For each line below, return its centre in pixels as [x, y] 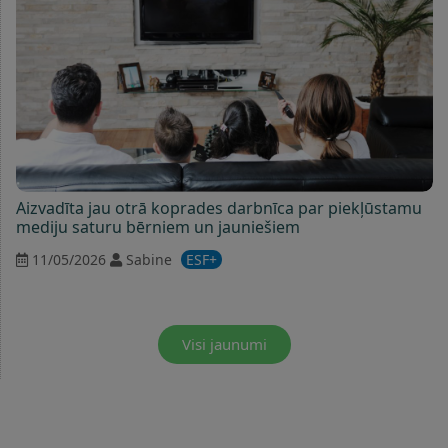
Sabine [149, 259]
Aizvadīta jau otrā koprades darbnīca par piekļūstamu [219, 207]
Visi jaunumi [224, 343]
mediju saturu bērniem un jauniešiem [158, 226]
